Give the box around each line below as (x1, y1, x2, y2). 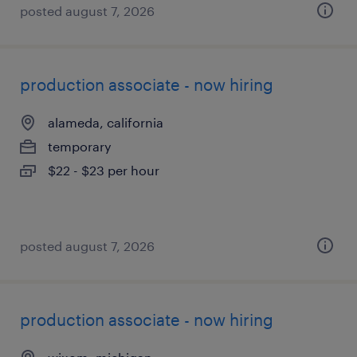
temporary (48, 139, 112, 154)
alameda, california (48, 115, 163, 130)
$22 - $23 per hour (48, 163, 159, 178)
